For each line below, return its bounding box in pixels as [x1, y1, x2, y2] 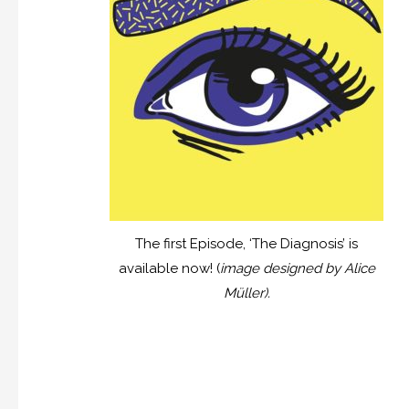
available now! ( [118, 260, 220, 278]
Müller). [223, 285, 270, 302]
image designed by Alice [219, 260, 375, 278]
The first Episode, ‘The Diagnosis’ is [135, 236, 359, 253]
